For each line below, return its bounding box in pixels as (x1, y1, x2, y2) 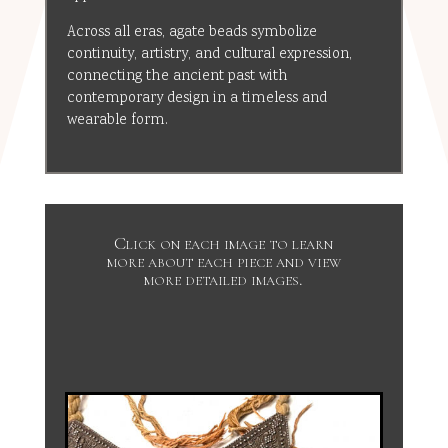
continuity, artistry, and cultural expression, (66, 43, 352, 65)
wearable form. (66, 109, 168, 131)
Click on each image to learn (114, 231, 334, 254)
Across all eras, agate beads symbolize (66, 21, 317, 43)
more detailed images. (144, 267, 304, 290)
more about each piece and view (106, 249, 341, 272)
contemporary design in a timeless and (66, 87, 327, 109)
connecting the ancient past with (66, 65, 288, 87)
